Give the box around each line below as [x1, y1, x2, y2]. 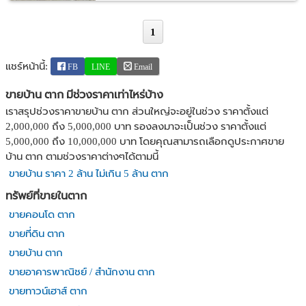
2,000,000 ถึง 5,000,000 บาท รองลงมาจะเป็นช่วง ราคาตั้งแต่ [5, 121, 266, 132]
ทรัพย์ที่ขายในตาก [5, 190, 87, 201]
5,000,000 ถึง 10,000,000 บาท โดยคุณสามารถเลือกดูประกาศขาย [5, 136, 284, 147]
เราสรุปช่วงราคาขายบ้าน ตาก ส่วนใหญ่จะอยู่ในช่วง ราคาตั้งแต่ [5, 106, 268, 117]
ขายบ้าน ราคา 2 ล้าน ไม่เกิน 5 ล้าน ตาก [9, 168, 169, 179]
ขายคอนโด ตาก [9, 209, 75, 220]
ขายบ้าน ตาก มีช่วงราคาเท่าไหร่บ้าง [5, 89, 163, 100]
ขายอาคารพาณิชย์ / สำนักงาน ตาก [9, 266, 155, 277]
